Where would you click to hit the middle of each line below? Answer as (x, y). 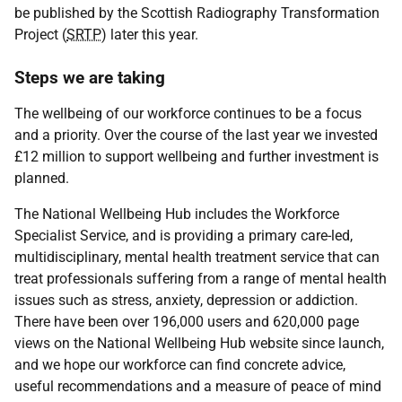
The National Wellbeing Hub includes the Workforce (177, 214)
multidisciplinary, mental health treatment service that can (197, 257)
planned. (42, 178)
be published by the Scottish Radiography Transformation (197, 13)
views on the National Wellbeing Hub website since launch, (199, 343)
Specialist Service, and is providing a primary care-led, (184, 236)
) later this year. (150, 35)
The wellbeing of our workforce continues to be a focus (188, 114)
